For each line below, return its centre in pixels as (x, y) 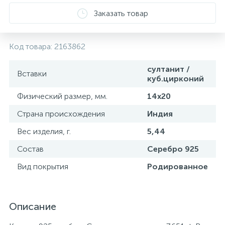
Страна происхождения (61, 114)
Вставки (32, 74)
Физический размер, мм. (62, 96)
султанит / (168, 69)
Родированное (178, 166)
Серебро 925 (173, 149)
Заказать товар (121, 13)
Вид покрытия (43, 166)
